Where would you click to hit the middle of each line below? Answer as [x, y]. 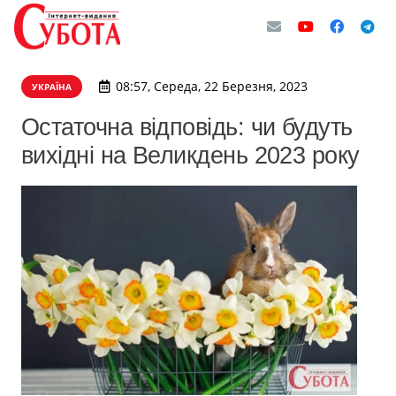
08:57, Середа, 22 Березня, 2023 [211, 86]
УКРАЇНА [52, 87]
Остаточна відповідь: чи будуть [187, 127]
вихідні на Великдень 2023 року [190, 155]
